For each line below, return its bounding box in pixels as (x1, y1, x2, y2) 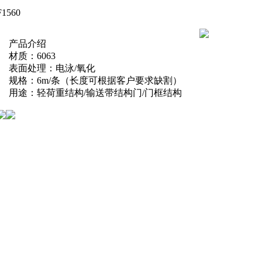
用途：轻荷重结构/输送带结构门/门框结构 (9, 88, 182, 98)
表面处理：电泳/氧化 (9, 63, 95, 73)
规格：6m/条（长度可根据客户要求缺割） (9, 75, 182, 85)
